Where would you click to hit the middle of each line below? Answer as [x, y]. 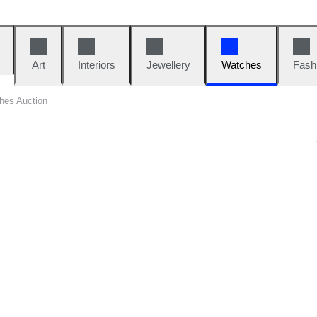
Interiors [97, 65]
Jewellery [168, 65]
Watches [242, 65]
